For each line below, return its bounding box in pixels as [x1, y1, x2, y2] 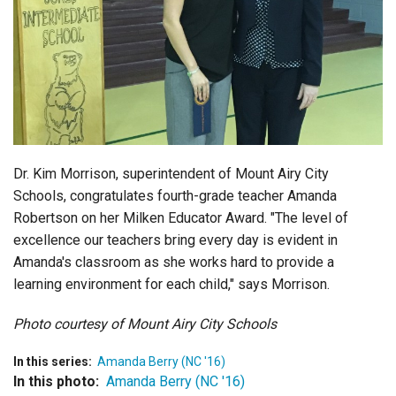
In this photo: [13, 373, 99, 391]
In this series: [13, 354, 92, 369]
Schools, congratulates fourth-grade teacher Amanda [13, 187, 337, 205]
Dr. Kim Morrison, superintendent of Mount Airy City [13, 165, 329, 183]
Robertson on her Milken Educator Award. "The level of [13, 209, 348, 227]
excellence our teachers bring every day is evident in [13, 232, 338, 249]
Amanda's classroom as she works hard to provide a [13, 254, 334, 271]
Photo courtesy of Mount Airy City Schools [13, 316, 277, 333]
